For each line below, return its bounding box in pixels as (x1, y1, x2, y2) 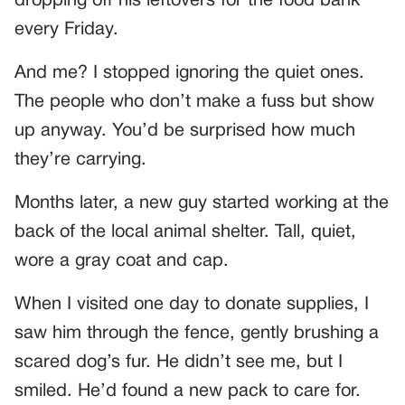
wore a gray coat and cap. (14, 253, 229, 270)
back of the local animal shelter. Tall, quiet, (14, 224, 356, 241)
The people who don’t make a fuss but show (14, 94, 374, 111)
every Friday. (14, 22, 118, 39)
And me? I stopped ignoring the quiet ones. (14, 65, 364, 82)
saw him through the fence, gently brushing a (14, 325, 379, 343)
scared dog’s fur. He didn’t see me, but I (14, 354, 343, 372)
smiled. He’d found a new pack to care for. (14, 383, 361, 400)
